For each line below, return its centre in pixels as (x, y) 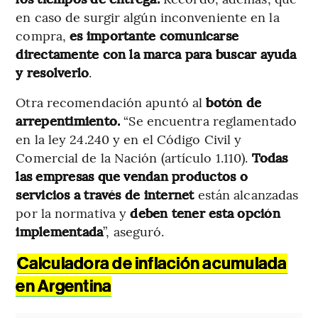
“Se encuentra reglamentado (208, 120)
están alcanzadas (246, 194)
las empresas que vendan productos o (132, 175)
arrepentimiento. (68, 120)
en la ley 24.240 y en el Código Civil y (129, 138)
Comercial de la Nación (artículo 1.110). (134, 157)
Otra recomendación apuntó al (111, 102)
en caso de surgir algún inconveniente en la (148, 16)
